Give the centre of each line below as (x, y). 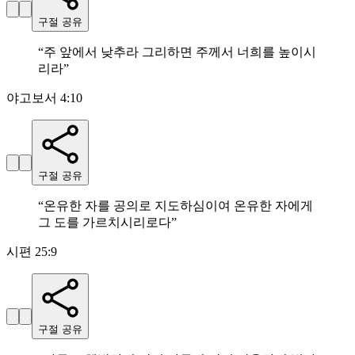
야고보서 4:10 (44, 98)
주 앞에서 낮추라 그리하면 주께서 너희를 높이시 (180, 52)
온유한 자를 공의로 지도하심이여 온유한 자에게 (178, 206)
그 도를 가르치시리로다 (105, 223)
